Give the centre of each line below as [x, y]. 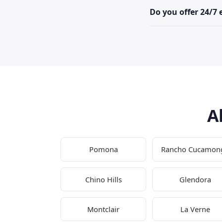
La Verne [195, 209]
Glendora [195, 179]
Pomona [103, 149]
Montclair [104, 209]
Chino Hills [103, 179]
